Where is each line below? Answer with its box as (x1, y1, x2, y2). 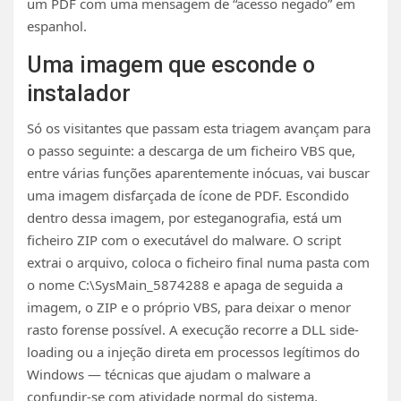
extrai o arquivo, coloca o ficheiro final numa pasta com (27, 252, 370, 271)
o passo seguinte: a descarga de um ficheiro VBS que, (27, 141, 355, 159)
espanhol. (27, 16, 87, 35)
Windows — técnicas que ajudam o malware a (27, 364, 311, 383)
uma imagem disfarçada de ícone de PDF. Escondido (27, 185, 349, 204)
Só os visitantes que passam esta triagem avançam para (27, 118, 371, 137)
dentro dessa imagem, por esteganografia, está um (27, 208, 342, 226)
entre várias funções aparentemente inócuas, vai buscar (27, 163, 370, 182)
